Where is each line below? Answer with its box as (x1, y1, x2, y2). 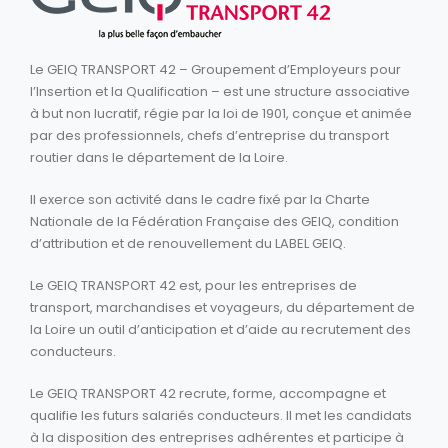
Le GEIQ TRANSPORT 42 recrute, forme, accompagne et (30, 383, 386, 403)
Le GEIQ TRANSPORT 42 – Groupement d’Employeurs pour (30, 59, 401, 79)
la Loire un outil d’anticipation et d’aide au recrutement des (30, 319, 411, 339)
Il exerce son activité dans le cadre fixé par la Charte (30, 189, 370, 209)
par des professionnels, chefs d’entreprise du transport (30, 125, 389, 145)
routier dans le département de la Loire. (30, 147, 288, 167)
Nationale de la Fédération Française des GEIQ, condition (30, 211, 399, 231)
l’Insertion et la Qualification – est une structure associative (30, 81, 410, 101)
